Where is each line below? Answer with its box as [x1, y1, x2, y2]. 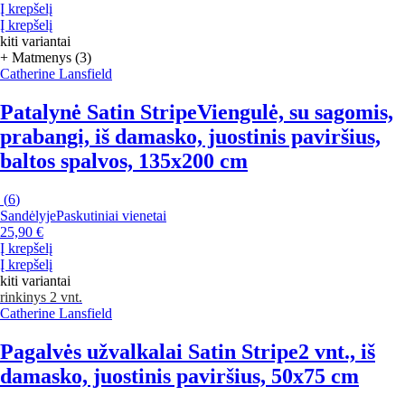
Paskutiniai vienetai [56, 207, 166, 223]
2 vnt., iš [298, 339, 375, 363]
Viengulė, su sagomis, [197, 99, 393, 124]
